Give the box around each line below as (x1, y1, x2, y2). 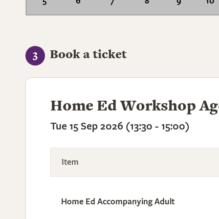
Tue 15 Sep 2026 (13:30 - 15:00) (50, 120, 190, 132)
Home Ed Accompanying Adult (61, 196, 175, 207)
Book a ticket (50, 45, 127, 63)
